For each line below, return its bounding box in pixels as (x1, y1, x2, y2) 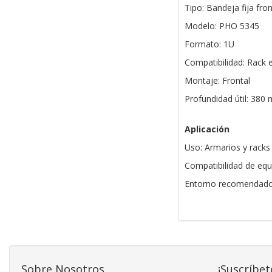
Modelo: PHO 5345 (184, 20, 259, 32)
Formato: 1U (184, 38, 234, 50)
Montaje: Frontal (184, 75, 250, 87)
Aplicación (184, 123, 229, 135)
